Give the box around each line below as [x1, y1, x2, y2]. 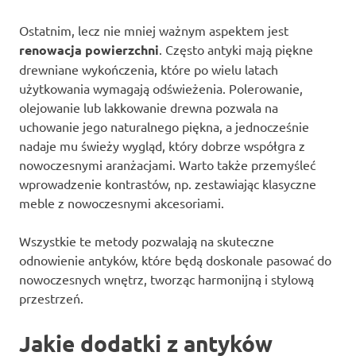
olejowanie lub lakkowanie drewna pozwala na [19, 99, 278, 115]
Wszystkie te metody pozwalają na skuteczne [19, 232, 274, 249]
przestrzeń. [19, 289, 83, 306]
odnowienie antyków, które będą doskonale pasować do [19, 251, 331, 268]
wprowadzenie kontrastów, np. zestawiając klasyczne [19, 175, 316, 192]
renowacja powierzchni [19, 41, 159, 58]
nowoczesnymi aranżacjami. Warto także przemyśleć [19, 156, 315, 172]
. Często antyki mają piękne [159, 41, 313, 57]
